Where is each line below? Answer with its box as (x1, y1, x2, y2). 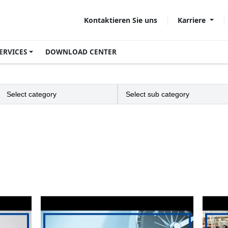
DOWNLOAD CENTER (45, 47, 117, 56)
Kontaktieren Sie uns (84, 15, 158, 25)
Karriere (178, 15, 208, 25)
